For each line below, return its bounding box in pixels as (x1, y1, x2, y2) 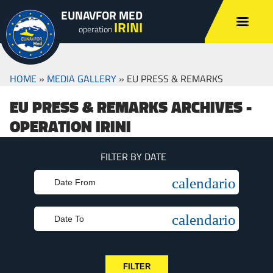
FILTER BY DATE (101, 149, 166, 164)
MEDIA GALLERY (47, 71, 116, 86)
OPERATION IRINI (10, 115, 131, 139)
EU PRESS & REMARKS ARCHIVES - (10, 96, 252, 119)
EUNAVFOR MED (61, 6, 143, 24)
